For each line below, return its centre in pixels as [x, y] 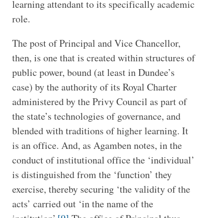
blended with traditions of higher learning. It [100, 131]
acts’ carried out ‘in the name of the [82, 204]
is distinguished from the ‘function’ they [92, 175]
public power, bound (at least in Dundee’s [93, 73]
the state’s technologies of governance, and [96, 116]
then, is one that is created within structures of [103, 58]
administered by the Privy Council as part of [99, 102]
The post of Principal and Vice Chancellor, [96, 43]
